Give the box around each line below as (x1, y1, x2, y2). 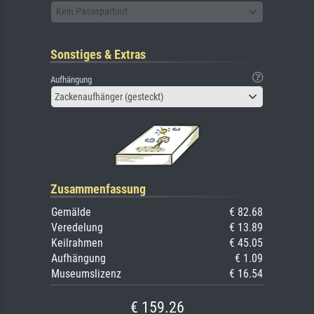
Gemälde (51, 205, 91, 219)
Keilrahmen (51, 235, 103, 250)
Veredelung (51, 220, 103, 234)
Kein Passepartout (56, 6, 128, 18)
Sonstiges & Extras (50, 46, 146, 62)
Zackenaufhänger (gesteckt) (55, 90, 163, 102)
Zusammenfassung (50, 181, 146, 196)
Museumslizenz (51, 266, 121, 280)
